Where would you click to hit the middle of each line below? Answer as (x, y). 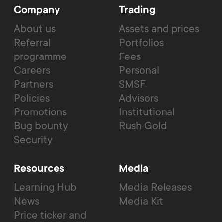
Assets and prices (159, 28)
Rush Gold (143, 125)
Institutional (147, 111)
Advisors (139, 98)
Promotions (40, 111)
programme (40, 56)
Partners (33, 84)
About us (35, 28)
